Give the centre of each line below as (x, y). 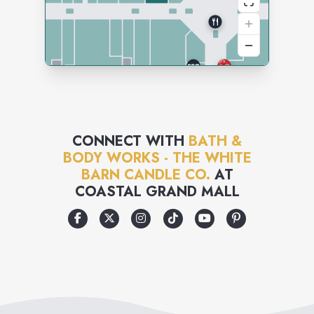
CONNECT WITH (130, 141)
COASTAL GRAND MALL (157, 192)
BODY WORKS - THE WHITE (157, 158)
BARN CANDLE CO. (145, 175)
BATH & (215, 141)
